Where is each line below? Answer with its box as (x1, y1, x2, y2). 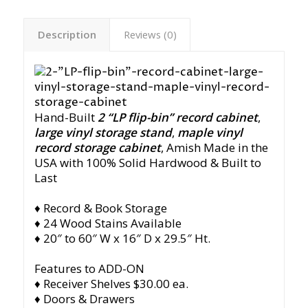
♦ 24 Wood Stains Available (34, 215, 181, 232)
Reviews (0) (123, 27, 177, 42)
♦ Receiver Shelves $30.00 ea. (34, 276, 188, 292)
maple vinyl (177, 124, 243, 141)
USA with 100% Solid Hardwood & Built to (34, 155, 261, 171)
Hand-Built (34, 109, 98, 126)
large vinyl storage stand (34, 124, 172, 141)
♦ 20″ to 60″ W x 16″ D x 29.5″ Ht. (34, 230, 210, 247)
